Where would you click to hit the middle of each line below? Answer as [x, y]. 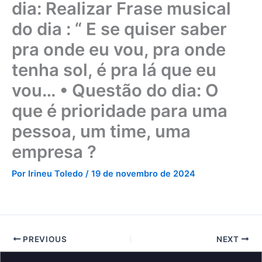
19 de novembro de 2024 [143, 174]
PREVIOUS [44, 239]
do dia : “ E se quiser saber [119, 29]
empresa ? [54, 152]
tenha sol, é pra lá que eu [114, 70]
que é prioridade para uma [120, 111]
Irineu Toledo [57, 174]
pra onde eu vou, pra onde [119, 50]
